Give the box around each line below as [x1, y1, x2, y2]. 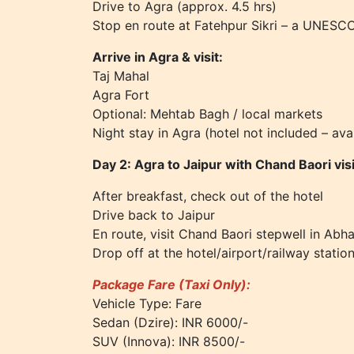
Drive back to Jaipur [92, 207, 215, 223]
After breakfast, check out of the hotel [92, 188, 323, 204]
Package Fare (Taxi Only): [92, 277, 250, 292]
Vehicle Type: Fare [92, 296, 201, 311]
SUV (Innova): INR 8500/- [92, 333, 245, 349]
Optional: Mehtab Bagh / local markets [92, 106, 322, 122]
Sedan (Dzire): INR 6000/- [92, 314, 248, 330]
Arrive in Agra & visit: [92, 49, 223, 65]
